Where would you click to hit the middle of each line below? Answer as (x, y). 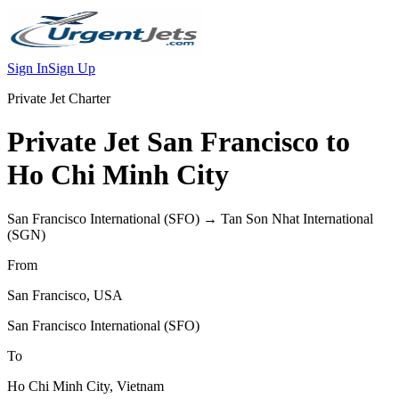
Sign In (28, 68)
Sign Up (72, 68)
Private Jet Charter (59, 98)
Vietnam (140, 386)
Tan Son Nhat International (297, 218)
